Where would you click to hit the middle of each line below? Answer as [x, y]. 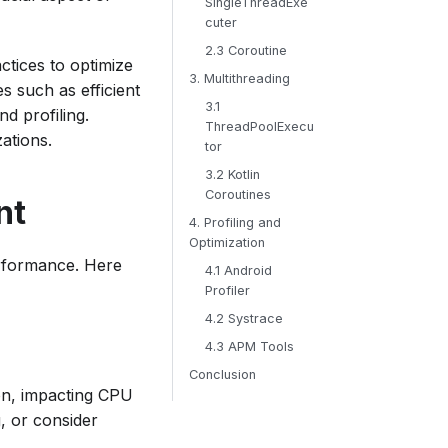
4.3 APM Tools [249, 346]
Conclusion [222, 374]
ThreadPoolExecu [259, 126]
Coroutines [237, 194]
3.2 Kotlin [232, 174]
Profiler [227, 290]
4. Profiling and [234, 222]
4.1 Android [238, 270]
